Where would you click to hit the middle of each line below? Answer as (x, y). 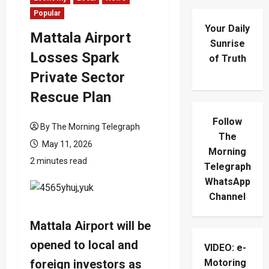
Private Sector (77, 77)
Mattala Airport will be (90, 225)
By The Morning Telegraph (90, 126)
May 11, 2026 (66, 144)
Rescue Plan (71, 97)
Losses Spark (75, 57)
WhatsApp (227, 182)
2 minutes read (59, 161)
